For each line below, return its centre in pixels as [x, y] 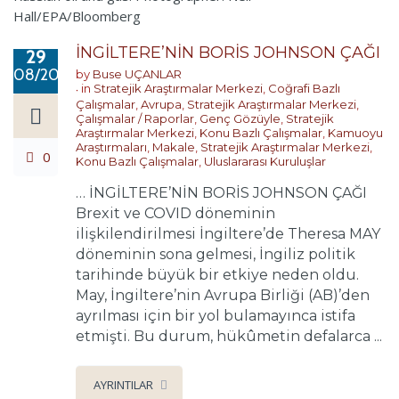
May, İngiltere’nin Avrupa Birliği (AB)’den [223, 295]
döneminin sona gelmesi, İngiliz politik [216, 254]
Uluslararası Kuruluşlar [265, 161]
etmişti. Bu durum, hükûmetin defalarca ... [229, 336]
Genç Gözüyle [240, 118]
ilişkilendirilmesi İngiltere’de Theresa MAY [228, 233]
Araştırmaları [111, 147]
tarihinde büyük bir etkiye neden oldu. [217, 274]
